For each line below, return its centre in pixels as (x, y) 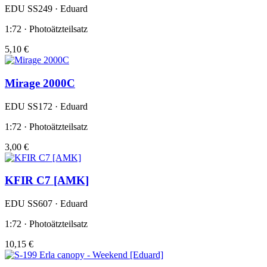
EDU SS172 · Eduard (46, 106)
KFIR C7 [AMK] (47, 181)
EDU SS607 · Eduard (46, 204)
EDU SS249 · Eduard (46, 9)
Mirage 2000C (40, 83)
